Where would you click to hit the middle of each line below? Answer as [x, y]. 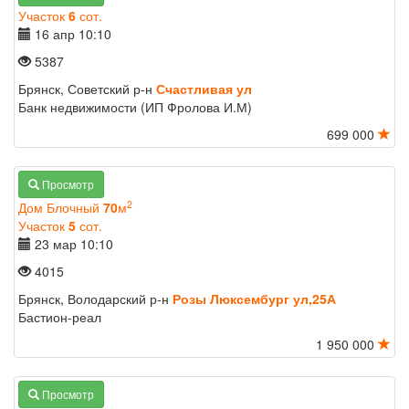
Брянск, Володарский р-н [95, 299]
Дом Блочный [61, 207]
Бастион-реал [60, 317]
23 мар [56, 244]
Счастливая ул [204, 89]
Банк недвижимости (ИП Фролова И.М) [135, 107]
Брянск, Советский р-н [87, 89]
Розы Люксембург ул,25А [254, 299]
